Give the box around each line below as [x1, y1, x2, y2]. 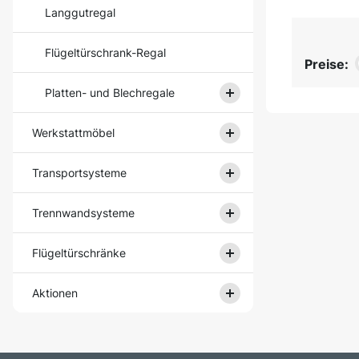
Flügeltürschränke [32, 246, 126, 260]
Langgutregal [45, 6, 115, 19]
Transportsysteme [32, 166, 127, 179]
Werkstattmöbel [32, 126, 115, 139]
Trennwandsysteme [32, 206, 135, 220]
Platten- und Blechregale [45, 86, 175, 99]
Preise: [305, 55, 349, 72]
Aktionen [32, 286, 78, 300]
